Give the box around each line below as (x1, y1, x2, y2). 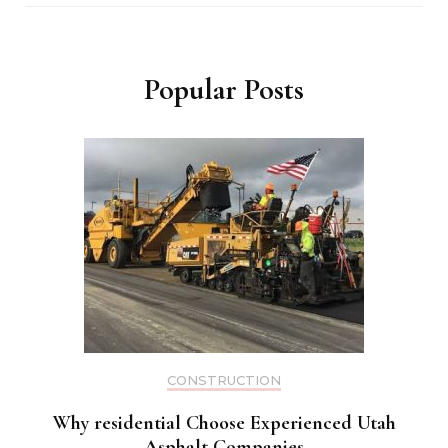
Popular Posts (144, 71, 304, 109)
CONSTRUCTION (167, 372, 281, 389)
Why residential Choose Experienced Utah (52, 411, 396, 436)
